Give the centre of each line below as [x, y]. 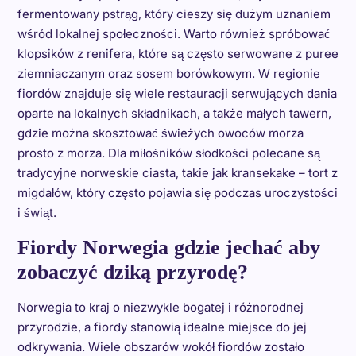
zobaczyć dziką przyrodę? [132, 272]
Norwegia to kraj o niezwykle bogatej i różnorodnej [160, 307]
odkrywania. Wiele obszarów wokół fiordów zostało [161, 346]
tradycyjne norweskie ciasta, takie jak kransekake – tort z [177, 172]
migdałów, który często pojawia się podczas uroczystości [177, 192]
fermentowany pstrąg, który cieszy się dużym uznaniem [174, 14]
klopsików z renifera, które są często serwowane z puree [178, 53]
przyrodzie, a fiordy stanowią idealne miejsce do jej [162, 327]
